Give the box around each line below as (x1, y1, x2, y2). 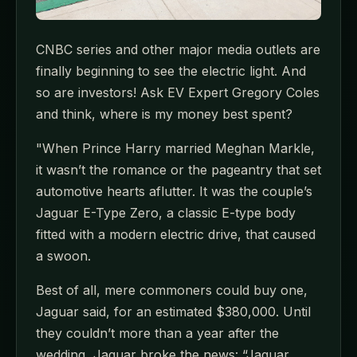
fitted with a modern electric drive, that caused (36, 226, 316, 242)
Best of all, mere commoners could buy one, (36, 282, 308, 298)
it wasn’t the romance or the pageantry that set (36, 162, 321, 178)
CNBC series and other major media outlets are (36, 41, 320, 57)
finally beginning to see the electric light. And (36, 63, 306, 79)
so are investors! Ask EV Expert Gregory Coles (36, 84, 320, 100)
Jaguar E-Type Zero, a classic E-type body (36, 205, 296, 221)
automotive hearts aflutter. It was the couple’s (36, 183, 312, 199)
